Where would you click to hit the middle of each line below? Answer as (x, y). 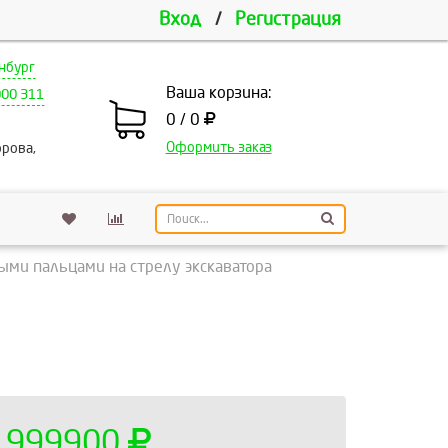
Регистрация (288, 19)
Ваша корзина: (218, 92)
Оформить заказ (218, 147)
